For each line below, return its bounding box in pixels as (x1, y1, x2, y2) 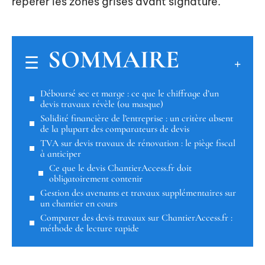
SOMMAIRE (48, 44, 179, 75)
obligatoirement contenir (49, 172, 143, 185)
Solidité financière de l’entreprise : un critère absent (40, 112, 233, 124)
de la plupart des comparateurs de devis (40, 122, 189, 135)
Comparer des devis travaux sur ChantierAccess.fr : (40, 211, 232, 224)
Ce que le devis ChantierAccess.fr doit (49, 161, 192, 174)
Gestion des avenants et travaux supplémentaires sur (40, 186, 236, 199)
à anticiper (40, 147, 81, 160)
